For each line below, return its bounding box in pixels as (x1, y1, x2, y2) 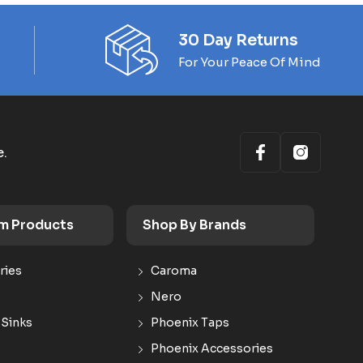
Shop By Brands (143, 216, 246, 233)
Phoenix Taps (151, 315, 229, 330)
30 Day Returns (178, 30, 298, 50)
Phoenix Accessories (151, 341, 273, 356)
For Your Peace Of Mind (178, 53, 321, 70)
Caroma (151, 263, 197, 278)
